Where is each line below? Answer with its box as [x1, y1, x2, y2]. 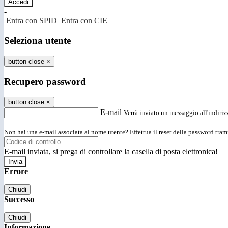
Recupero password [4, 76, 86, 87]
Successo [4, 195, 34, 204]
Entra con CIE [61, 16, 107, 25]
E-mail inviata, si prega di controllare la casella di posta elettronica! [4, 147, 218, 156]
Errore [4, 167, 28, 176]
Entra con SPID [6, 16, 57, 25]
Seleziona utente [4, 35, 71, 46]
